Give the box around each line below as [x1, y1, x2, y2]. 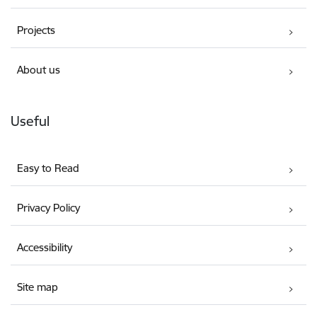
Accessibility [17, 240, 73, 254]
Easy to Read [17, 161, 80, 175]
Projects [17, 23, 56, 37]
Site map [17, 279, 59, 294]
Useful [11, 112, 50, 129]
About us [17, 62, 61, 76]
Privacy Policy [17, 200, 81, 214]
